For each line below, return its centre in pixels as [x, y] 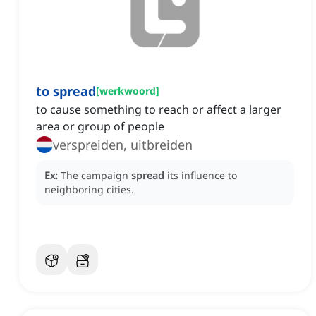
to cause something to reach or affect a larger [159, 110]
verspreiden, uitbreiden [123, 145]
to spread [66, 91]
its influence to [202, 176]
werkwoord [128, 91]
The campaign [96, 176]
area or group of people [100, 127]
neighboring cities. [89, 190]
